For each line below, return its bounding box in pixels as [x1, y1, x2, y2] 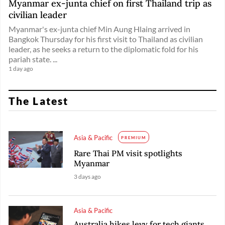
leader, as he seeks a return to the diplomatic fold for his [9, 44, 198, 54]
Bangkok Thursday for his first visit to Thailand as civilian [9, 34, 203, 44]
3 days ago [74, 173, 101, 181]
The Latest [9, 94, 68, 107]
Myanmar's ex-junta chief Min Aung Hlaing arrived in [9, 24, 190, 34]
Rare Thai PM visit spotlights [74, 148, 183, 159]
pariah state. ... [9, 54, 57, 64]
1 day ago [9, 65, 33, 73]
